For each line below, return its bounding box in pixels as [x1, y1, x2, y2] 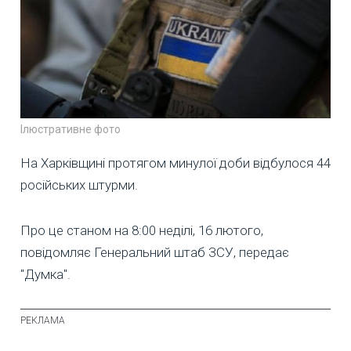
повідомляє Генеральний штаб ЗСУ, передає [20, 244, 289, 261]
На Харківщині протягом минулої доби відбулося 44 [20, 155, 331, 172]
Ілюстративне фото [20, 123, 121, 136]
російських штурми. [20, 177, 138, 194]
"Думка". [20, 266, 71, 283]
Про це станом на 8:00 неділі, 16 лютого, [20, 223, 263, 239]
